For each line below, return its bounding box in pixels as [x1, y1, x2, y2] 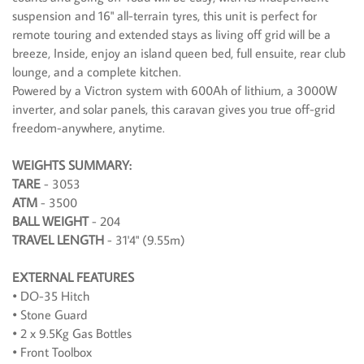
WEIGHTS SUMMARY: [12, 157, 132, 174]
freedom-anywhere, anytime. [12, 119, 165, 136]
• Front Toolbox [12, 344, 92, 361]
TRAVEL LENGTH [12, 232, 104, 249]
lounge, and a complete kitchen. [12, 63, 181, 80]
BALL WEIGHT [12, 213, 89, 230]
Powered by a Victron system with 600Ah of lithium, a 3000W [12, 82, 337, 99]
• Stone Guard [12, 306, 87, 323]
